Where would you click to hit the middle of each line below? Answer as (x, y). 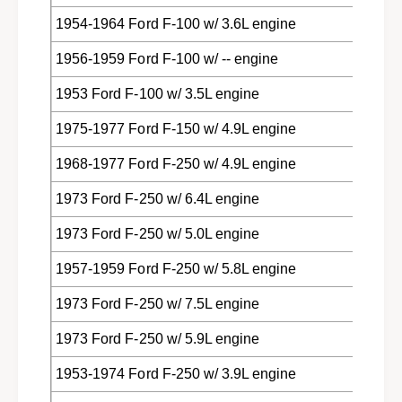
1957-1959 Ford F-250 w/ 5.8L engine (176, 268)
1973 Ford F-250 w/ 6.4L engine (157, 198)
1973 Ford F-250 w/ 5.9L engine (157, 338)
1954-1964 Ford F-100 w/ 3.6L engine (176, 23)
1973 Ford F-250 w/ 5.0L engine (157, 233)
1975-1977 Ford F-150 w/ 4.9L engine (176, 128)
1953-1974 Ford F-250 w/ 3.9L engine (176, 373)
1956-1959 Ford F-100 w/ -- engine (167, 58)
